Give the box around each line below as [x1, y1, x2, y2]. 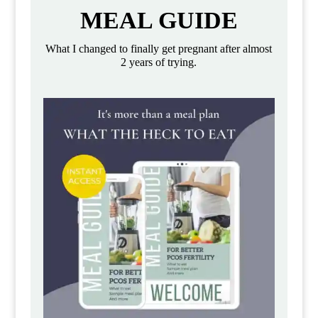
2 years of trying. [121, 55, 197, 68]
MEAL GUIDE [79, 6, 238, 33]
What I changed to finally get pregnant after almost [45, 42, 273, 55]
